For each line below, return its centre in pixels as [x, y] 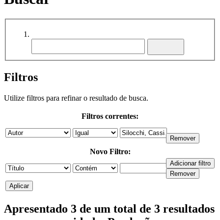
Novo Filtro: [110, 152]
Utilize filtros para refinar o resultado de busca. [76, 98]
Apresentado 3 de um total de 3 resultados [109, 209]
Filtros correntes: [110, 116]
